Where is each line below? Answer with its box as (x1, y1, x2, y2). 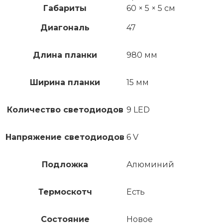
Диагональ (40, 23, 90, 33)
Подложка (42, 160, 88, 170)
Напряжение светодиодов (5, 132, 124, 142)
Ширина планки (30, 78, 100, 88)
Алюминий (126, 160, 174, 170)
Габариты (43, 3, 87, 13)
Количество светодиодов (6, 105, 123, 115)
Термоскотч (38, 187, 92, 197)
